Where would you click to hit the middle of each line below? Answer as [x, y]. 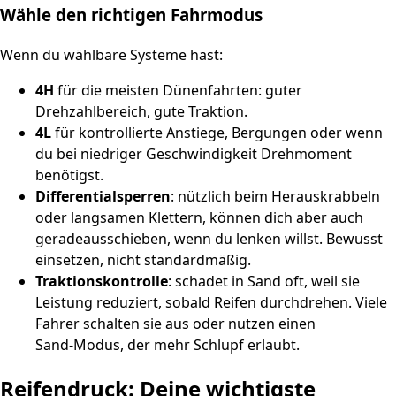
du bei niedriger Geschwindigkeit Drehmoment [194, 153]
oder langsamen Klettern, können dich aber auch [199, 217]
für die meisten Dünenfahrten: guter [178, 90]
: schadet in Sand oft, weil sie [264, 281]
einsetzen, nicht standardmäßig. [143, 259]
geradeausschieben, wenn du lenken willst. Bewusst [209, 238]
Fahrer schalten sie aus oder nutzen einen [175, 323]
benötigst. [69, 175]
